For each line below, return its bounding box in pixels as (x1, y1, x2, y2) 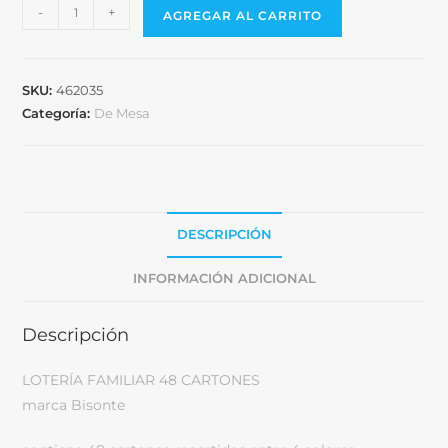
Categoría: (22, 105, 95, 122)
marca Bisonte (22, 396, 126, 415)
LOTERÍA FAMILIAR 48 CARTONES (22, 371, 261, 390)
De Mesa (94, 105, 151, 122)
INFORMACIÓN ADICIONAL (132, 271, 316, 287)
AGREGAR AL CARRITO (163, 8, 323, 24)
